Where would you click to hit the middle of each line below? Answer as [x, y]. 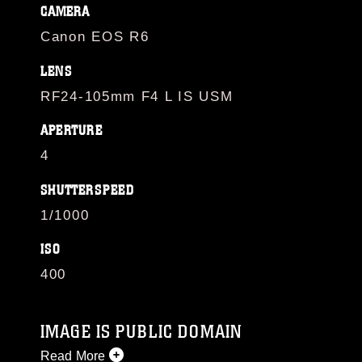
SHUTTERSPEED [88, 190]
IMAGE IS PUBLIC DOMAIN [141, 332]
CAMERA [65, 12]
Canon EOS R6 [95, 37]
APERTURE [72, 130]
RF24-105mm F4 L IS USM [137, 96]
